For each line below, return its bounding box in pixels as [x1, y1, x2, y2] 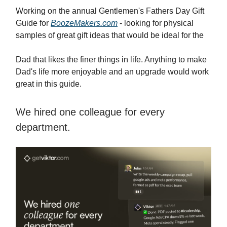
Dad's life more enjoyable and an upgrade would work [16, 67, 209, 77]
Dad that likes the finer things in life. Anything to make [16, 55, 207, 64]
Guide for [16, 19, 51, 28]
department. [16, 122, 70, 133]
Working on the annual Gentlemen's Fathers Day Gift [16, 7, 204, 16]
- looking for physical [118, 19, 194, 28]
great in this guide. [16, 80, 82, 89]
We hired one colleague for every [16, 106, 165, 118]
